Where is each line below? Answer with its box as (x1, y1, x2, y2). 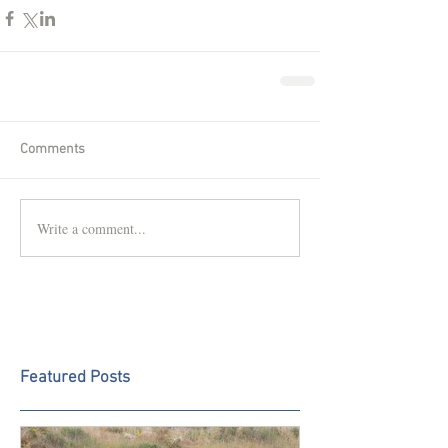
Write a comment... (37, 218, 146, 238)
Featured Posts (20, 368, 130, 388)
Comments (20, 141, 85, 158)
